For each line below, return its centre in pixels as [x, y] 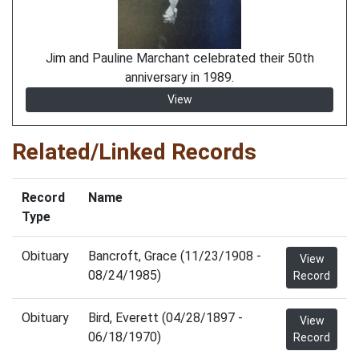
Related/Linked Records [134, 152]
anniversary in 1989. [179, 77]
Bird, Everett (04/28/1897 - [165, 318]
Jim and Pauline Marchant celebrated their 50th [179, 58]
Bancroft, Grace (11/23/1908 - [175, 256]
